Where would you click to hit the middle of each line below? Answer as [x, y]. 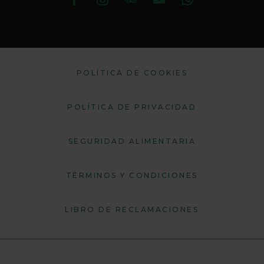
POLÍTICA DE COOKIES [132, 73]
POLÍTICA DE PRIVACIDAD [132, 107]
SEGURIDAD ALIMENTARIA [132, 141]
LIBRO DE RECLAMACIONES [132, 210]
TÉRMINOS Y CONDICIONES [132, 176]
